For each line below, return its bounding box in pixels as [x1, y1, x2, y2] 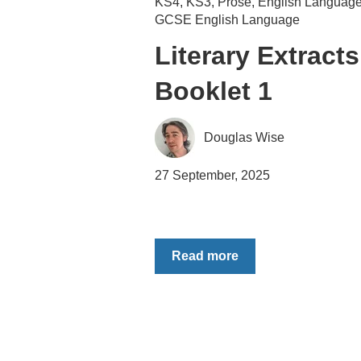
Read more [172, 248, 239, 263]
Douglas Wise [204, 130, 285, 144]
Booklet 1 [155, 76, 272, 106]
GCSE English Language [155, 12, 300, 27]
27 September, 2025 [155, 168, 270, 183]
